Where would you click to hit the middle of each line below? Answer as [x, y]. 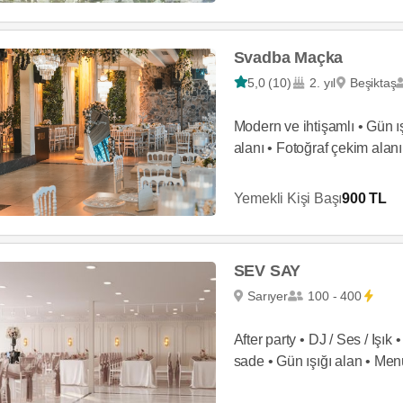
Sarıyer [268, 296]
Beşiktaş [373, 82]
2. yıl [323, 82]
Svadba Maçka [288, 57]
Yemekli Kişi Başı [288, 198]
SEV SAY [267, 270]
